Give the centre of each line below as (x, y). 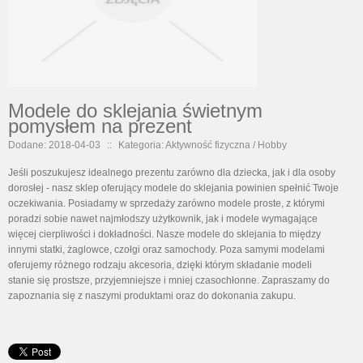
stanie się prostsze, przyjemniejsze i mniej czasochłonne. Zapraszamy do (169, 280)
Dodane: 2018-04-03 (54, 145)
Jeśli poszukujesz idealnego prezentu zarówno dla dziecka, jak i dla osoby (172, 172)
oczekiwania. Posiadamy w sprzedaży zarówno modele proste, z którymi (167, 203)
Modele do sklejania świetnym (135, 110)
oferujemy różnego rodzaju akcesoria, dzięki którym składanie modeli (160, 265)
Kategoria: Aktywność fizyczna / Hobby (203, 145)
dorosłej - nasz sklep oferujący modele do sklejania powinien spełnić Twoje (173, 188)
